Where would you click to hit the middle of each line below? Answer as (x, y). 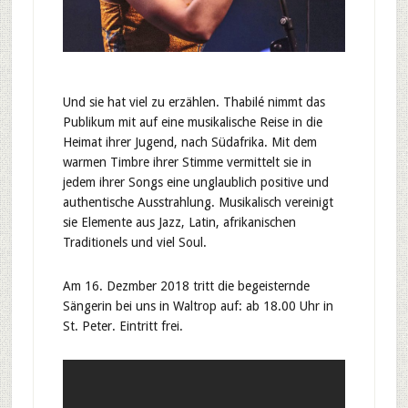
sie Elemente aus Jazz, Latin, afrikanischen (179, 223)
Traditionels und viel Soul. (134, 243)
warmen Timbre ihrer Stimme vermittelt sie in (187, 163)
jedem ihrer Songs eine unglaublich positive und (195, 183)
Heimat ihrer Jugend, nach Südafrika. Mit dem (189, 143)
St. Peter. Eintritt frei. (122, 326)
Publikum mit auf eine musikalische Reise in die (192, 122)
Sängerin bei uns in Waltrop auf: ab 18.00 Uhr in (198, 306)
